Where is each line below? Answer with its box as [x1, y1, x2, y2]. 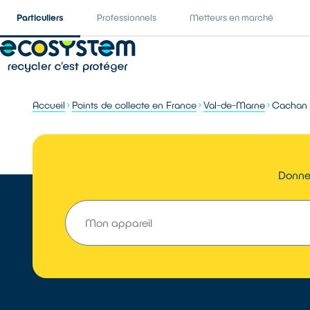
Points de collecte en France [72, 99, 197, 111]
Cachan [272, 99, 308, 111]
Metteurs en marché [190, 12, 273, 23]
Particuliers [17, 12, 64, 23]
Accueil [33, 99, 66, 111]
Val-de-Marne [203, 99, 266, 111]
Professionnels [97, 12, 156, 23]
